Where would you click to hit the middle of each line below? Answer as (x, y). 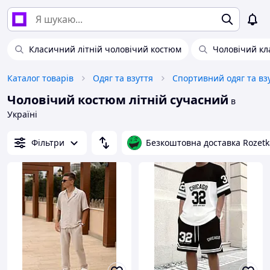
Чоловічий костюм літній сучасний (118, 100)
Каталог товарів (40, 78)
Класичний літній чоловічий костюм (105, 49)
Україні (22, 114)
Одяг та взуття (123, 78)
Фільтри (48, 143)
